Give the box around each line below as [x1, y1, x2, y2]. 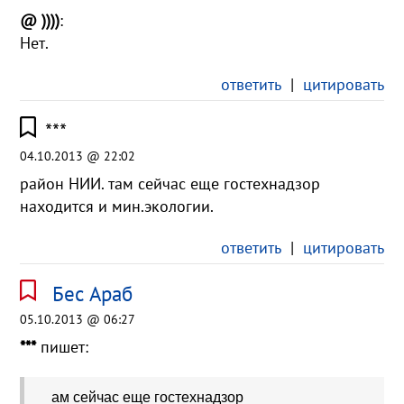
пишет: [36, 335, 89, 357]
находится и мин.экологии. [20, 195, 215, 216]
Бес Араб [51, 279, 133, 307]
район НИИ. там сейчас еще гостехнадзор [20, 172, 321, 194]
